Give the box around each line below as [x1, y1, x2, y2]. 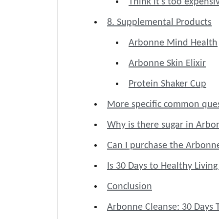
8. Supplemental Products [107, 18, 212, 27]
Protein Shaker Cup [129, 79, 206, 89]
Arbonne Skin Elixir [129, 59, 206, 68]
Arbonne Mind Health [129, 38, 218, 48]
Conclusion [107, 182, 152, 192]
